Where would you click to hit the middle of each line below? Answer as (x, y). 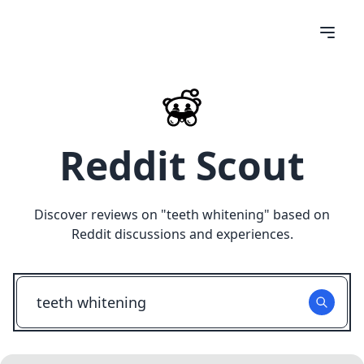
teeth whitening (215, 214)
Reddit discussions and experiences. (182, 234)
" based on (297, 214)
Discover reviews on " (100, 214)
